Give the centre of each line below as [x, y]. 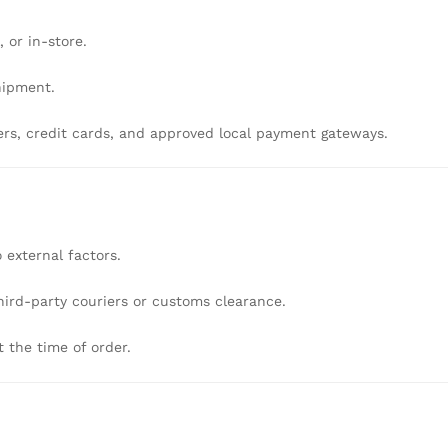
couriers [102, 301]
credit [49, 132]
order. [111, 346]
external [37, 255]
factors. [94, 255]
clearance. [250, 301]
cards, [95, 132]
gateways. [354, 132]
